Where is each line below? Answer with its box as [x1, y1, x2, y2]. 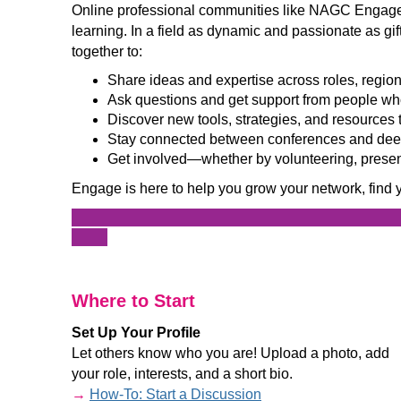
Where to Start [72, 291, 195, 311]
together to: [72, 44, 142, 59]
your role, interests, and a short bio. [72, 366, 293, 381]
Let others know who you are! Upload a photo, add [72, 346, 389, 361]
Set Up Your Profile [72, 325, 200, 340]
